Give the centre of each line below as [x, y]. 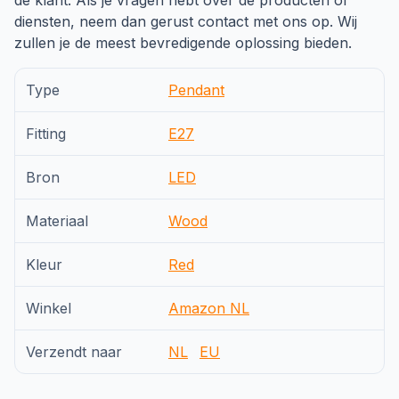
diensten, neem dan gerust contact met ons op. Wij [186, 21]
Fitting [46, 134]
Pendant [196, 90]
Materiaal [57, 221]
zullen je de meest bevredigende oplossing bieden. [183, 43]
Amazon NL [209, 308]
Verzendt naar [74, 352]
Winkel [49, 308]
